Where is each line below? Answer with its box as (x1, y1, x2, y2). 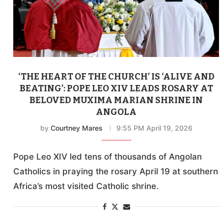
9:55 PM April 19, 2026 (116, 124, 192, 133)
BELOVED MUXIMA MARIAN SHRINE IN (29, 95, 203, 106)
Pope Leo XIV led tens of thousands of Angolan (13, 152, 202, 162)
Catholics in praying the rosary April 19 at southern (13, 166, 219, 177)
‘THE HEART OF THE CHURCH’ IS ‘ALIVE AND (18, 71, 215, 82)
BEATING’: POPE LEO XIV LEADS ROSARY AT (19, 83, 213, 94)
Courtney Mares (50, 124, 103, 133)
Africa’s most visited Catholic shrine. (13, 181, 159, 192)
